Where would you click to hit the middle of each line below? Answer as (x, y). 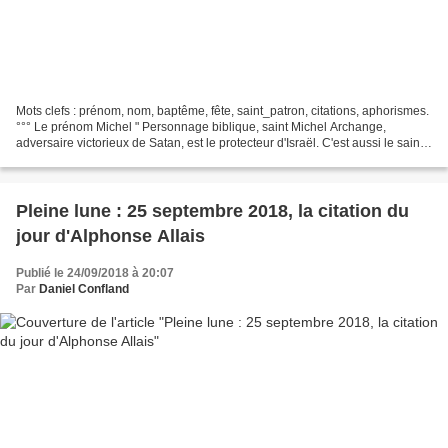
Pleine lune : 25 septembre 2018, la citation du (212, 211)
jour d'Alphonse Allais (110, 236)
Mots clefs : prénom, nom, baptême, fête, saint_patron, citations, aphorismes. (222, 111)
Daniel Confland (84, 289)
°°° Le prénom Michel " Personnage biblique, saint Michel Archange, (201, 127)
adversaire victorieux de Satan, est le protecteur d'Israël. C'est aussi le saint (219, 143)
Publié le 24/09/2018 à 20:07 (95, 273)
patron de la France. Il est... (89, 159)
